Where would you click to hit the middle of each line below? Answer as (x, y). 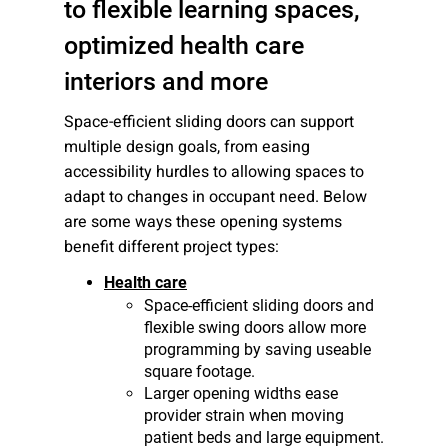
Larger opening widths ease (241, 393)
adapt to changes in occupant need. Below (215, 197)
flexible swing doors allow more (255, 327)
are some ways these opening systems (203, 222)
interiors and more (166, 81)
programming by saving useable (257, 349)
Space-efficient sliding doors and (259, 305)
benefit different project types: (171, 247)
